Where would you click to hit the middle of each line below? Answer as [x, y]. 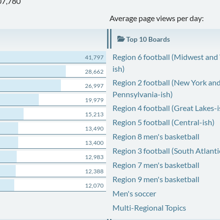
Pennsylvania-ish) [142, 94]
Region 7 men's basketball [156, 165]
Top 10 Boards [147, 39]
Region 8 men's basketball [156, 136]
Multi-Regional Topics [149, 207]
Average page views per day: [157, 18]
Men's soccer [134, 193]
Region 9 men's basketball [156, 179]
